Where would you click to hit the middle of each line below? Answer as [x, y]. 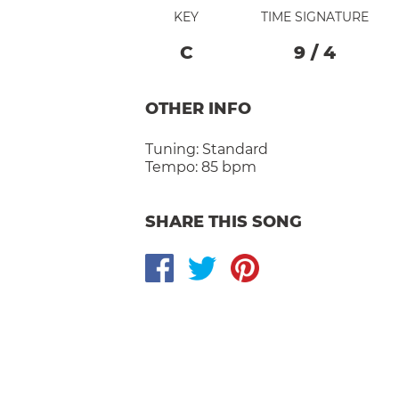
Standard [235, 149]
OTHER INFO [198, 108]
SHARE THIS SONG [224, 221]
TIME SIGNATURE [315, 16]
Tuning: [174, 149]
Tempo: [171, 167]
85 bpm [229, 167]
